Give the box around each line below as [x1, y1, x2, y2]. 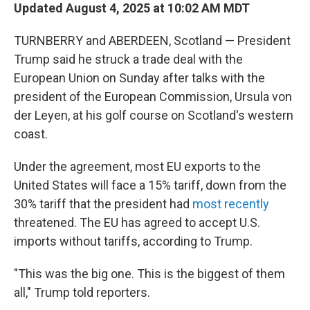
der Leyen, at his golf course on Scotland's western [14, 108, 293, 122]
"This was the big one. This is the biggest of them [14, 266, 285, 281]
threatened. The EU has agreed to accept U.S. [14, 215, 260, 230]
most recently [192, 197, 269, 211]
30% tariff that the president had [14, 197, 192, 211]
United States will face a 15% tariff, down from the [14, 178, 286, 192]
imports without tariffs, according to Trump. [14, 234, 253, 248]
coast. [14, 127, 48, 141]
